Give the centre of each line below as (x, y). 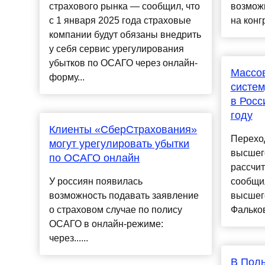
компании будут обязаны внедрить (125, 35)
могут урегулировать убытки (119, 144)
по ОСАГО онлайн (95, 158)
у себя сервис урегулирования (117, 49)
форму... (67, 77)
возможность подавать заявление (124, 196)
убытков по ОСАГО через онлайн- (124, 63)
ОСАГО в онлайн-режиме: (106, 224)
